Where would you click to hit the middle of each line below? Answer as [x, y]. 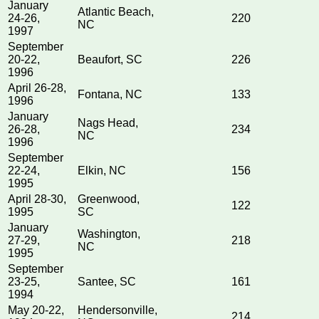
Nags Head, [108, 123]
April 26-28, [37, 88]
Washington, [109, 234]
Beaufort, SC [110, 60]
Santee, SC [107, 282]
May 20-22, [36, 310]
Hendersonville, [117, 310]
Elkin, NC [102, 171]
